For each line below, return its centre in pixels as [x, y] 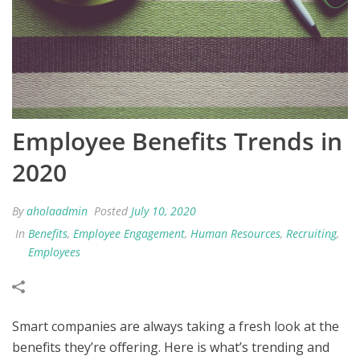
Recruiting [311, 234]
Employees [54, 252]
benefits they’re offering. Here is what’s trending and [171, 348]
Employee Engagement [129, 234]
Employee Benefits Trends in [177, 141]
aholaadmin [57, 211]
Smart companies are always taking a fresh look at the [176, 327]
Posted [111, 211]
